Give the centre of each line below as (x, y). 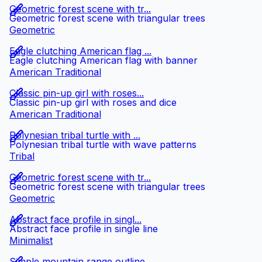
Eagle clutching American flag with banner (104, 61)
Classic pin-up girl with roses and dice (93, 103)
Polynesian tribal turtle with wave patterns (103, 145)
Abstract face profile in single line (84, 229)
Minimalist (31, 241)
